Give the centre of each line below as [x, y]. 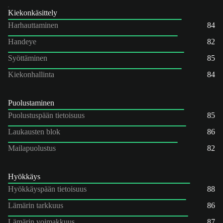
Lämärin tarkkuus [36, 205]
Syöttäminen [28, 58]
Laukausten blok [34, 131]
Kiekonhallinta [31, 74]
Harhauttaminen [33, 25]
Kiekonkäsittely [33, 12]
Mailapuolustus [32, 148]
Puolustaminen [31, 103]
